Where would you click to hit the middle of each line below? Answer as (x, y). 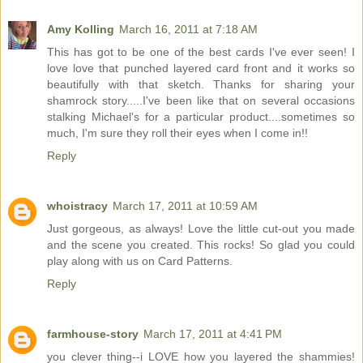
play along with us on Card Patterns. (140, 261)
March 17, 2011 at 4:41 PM (213, 334)
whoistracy (77, 206)
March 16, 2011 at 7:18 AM (188, 30)
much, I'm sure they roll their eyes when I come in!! (177, 133)
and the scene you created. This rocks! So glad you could (201, 245)
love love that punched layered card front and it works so (201, 68)
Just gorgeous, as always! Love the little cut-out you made (201, 229)
